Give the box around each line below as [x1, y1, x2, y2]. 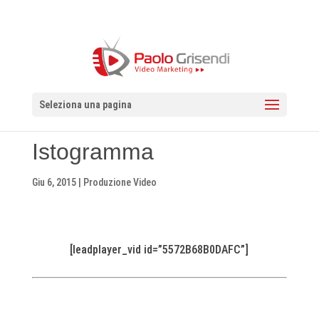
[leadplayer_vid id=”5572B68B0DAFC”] [70, 243, 249, 256]
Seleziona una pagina [38, 99, 132, 110]
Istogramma [31, 139, 154, 164]
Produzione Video [83, 177, 157, 188]
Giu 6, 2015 [31, 177, 76, 188]
